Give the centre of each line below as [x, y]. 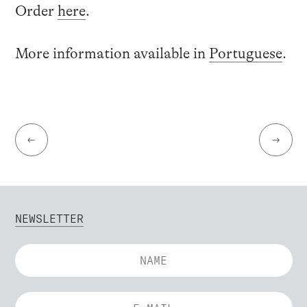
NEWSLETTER [49, 219]
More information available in [112, 53]
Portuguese [245, 53]
